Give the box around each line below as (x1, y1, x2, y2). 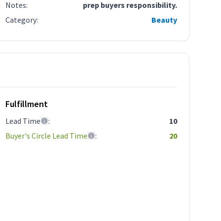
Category (5, 15, 37, 25)
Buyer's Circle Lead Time (5, 131, 88, 141)
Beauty (151, 15, 177, 25)
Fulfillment (5, 98, 48, 110)
